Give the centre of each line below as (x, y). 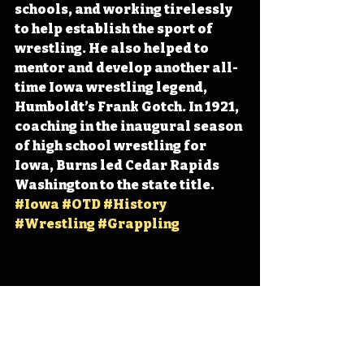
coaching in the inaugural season (130, 127)
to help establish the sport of (115, 29)
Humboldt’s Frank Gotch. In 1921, (128, 107)
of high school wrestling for (112, 146)
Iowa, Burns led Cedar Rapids (118, 166)
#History (135, 205)
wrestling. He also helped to (113, 49)
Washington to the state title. (116, 185)
